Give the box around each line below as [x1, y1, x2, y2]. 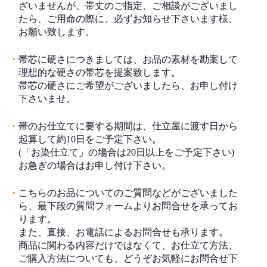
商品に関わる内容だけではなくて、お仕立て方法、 [18, 240, 238, 250]
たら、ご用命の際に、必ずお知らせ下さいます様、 [18, 13, 238, 24]
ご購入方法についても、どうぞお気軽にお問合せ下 [18, 253, 238, 263]
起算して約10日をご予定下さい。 [18, 133, 162, 144]
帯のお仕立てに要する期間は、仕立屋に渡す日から [18, 120, 238, 131]
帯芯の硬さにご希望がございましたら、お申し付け [18, 80, 238, 91]
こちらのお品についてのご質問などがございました [18, 187, 238, 198]
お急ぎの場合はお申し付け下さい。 [18, 160, 171, 170]
